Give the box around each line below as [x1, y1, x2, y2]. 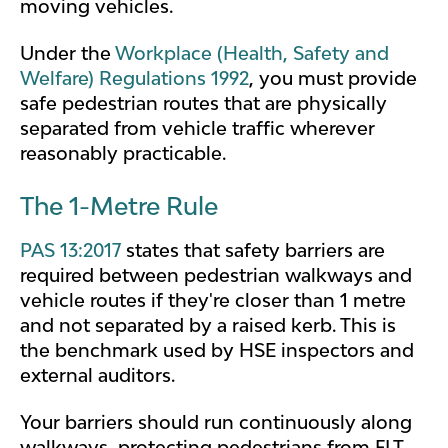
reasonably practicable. [20, 142, 226, 165]
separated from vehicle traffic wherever [20, 117, 375, 140]
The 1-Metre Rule [20, 190, 218, 220]
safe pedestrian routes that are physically [20, 92, 387, 115]
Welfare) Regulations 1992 [20, 67, 249, 90]
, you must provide [249, 67, 417, 90]
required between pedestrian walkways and [20, 263, 412, 286]
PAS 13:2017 [20, 238, 121, 261]
